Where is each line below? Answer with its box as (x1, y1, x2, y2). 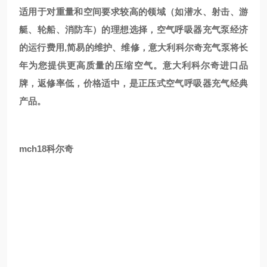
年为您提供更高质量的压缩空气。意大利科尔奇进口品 (19, 60, 248, 70)
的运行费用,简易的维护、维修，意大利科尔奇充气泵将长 (19, 42, 248, 52)
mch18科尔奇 (19, 144, 73, 154)
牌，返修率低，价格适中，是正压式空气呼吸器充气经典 (19, 78, 248, 88)
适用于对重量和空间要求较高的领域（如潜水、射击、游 (19, 7, 248, 17)
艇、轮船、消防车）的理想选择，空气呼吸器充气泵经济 (19, 24, 248, 35)
